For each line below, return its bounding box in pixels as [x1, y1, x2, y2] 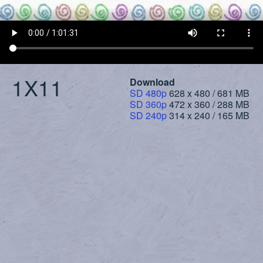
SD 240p [130, 109, 167, 123]
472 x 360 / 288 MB [167, 97, 249, 112]
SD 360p [130, 97, 167, 112]
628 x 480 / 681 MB [167, 86, 249, 100]
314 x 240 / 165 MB [167, 109, 249, 123]
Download [130, 75, 175, 89]
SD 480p [130, 86, 167, 100]
